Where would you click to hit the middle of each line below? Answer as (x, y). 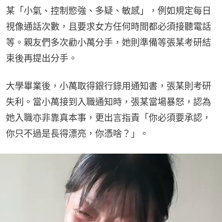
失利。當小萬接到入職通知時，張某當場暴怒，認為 (109, 102)
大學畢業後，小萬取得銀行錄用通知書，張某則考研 (109, 86)
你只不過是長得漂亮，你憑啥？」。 (77, 133)
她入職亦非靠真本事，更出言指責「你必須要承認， (109, 117)
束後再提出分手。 (42, 58)
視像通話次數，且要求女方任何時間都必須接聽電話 (109, 26)
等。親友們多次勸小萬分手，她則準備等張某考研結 (109, 42)
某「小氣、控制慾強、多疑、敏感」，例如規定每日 (109, 10)
